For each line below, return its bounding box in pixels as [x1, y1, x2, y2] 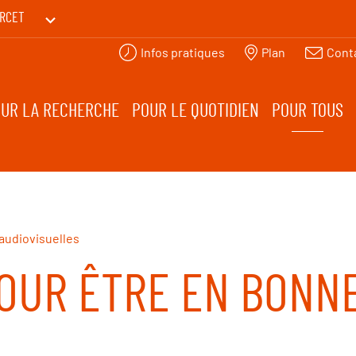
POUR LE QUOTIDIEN [132, 102, 260, 122]
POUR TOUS [272, 102, 344, 122]
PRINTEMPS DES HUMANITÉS [60, 44, 195, 60]
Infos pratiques [140, 44, 225, 60]
